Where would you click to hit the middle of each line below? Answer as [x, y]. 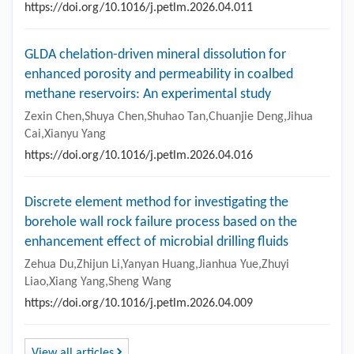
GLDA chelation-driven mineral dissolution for [155, 55]
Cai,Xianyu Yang [65, 134]
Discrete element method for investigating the [156, 202]
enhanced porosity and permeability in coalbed [159, 74]
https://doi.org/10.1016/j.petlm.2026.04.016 [139, 155]
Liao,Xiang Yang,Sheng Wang [98, 282]
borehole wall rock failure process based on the [161, 222]
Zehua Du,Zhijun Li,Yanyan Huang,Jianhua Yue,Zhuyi [157, 264]
